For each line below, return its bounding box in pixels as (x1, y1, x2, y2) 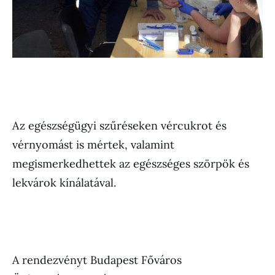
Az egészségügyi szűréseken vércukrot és (12, 118, 227, 133)
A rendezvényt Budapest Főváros (12, 253, 182, 268)
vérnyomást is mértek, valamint (12, 137, 174, 152)
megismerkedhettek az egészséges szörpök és (12, 157, 249, 171)
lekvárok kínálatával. (12, 176, 116, 190)
